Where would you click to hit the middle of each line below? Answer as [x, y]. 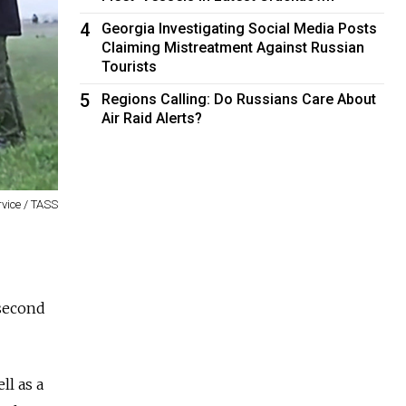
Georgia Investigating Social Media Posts [240, 28]
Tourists [130, 66]
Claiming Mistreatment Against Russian [233, 47]
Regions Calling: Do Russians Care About [239, 99]
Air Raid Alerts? [152, 118]
